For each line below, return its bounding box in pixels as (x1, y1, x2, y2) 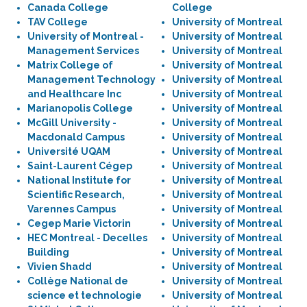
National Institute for (27, 175, 131, 186)
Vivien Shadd (27, 261, 92, 272)
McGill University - (27, 117, 116, 128)
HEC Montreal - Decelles (27, 232, 147, 243)
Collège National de (27, 275, 128, 286)
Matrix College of (27, 60, 113, 71)
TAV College (27, 16, 88, 27)
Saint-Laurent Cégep (27, 160, 132, 171)
